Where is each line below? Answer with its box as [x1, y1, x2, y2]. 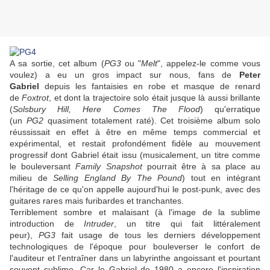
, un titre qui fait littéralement [114, 219, 261, 229]
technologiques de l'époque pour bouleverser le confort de [10, 242, 260, 252]
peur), [10, 230, 39, 240]
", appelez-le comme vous [157, 58, 261, 69]
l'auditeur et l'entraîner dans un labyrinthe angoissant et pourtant [10, 253, 260, 263]
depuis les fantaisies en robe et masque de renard [39, 81, 260, 92]
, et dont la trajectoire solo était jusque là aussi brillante [49, 93, 261, 103]
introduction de [10, 219, 84, 229]
